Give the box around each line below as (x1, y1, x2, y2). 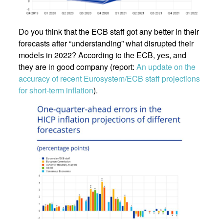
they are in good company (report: (19, 61, 137, 72)
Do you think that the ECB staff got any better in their (19, 25, 199, 37)
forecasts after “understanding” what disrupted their (19, 37, 194, 49)
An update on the (136, 61, 196, 72)
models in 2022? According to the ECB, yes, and (19, 49, 187, 61)
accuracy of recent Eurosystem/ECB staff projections (19, 72, 200, 84)
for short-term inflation (19, 84, 94, 96)
